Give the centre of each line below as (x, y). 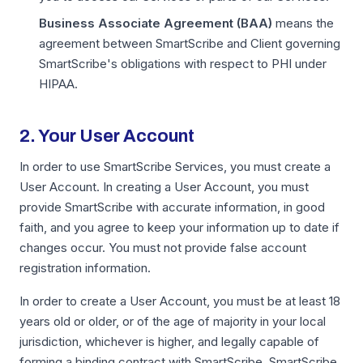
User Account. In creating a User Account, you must (164, 187)
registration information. (85, 268)
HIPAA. (58, 84)
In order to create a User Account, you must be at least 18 (180, 301)
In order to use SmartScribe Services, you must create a (175, 167)
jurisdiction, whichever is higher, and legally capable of (169, 342)
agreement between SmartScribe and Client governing (190, 43)
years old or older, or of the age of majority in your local (173, 321)
